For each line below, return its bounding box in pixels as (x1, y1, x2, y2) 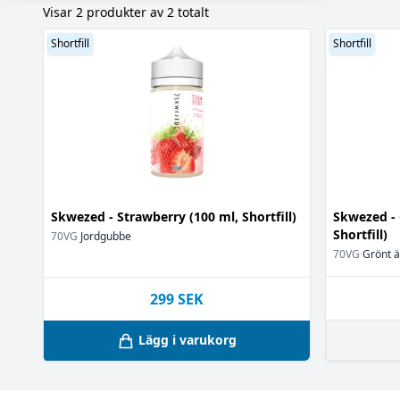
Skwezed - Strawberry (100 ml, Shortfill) (51, 208, 296, 225)
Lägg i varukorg (138, 330, 237, 348)
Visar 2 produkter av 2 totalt (43, 4, 209, 21)
